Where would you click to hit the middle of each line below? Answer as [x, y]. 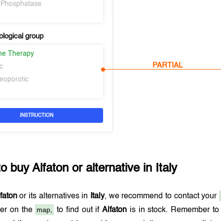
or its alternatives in [54, 196]
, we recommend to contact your [162, 196]
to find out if [78, 210]
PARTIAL [168, 65]
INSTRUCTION [36, 115]
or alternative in [112, 169]
